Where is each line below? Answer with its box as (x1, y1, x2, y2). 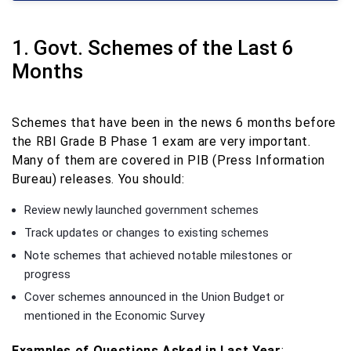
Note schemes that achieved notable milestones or (24, 248, 292, 262)
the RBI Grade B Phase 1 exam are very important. (12, 133, 311, 149)
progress (24, 266, 71, 281)
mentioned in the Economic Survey (24, 308, 204, 323)
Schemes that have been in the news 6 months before (12, 114, 337, 130)
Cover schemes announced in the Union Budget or (24, 289, 284, 304)
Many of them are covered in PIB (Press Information (12, 152, 326, 168)
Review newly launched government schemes (24, 202, 259, 217)
